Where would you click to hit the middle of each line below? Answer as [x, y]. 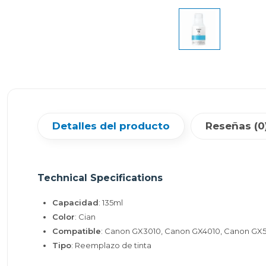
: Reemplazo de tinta [111, 245]
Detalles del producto [111, 126]
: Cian [85, 217]
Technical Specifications [100, 178]
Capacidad [75, 202]
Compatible [77, 231]
